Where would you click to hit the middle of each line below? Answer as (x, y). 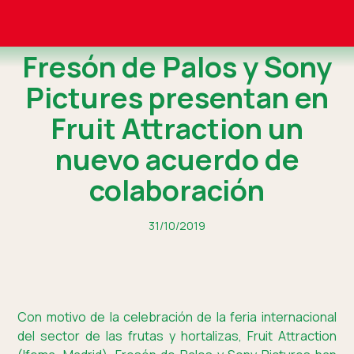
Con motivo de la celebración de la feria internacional (177, 317)
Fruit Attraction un (177, 128)
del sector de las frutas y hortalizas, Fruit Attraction (177, 336)
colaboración (177, 190)
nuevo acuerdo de (177, 159)
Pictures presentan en (177, 98)
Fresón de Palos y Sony (177, 67)
